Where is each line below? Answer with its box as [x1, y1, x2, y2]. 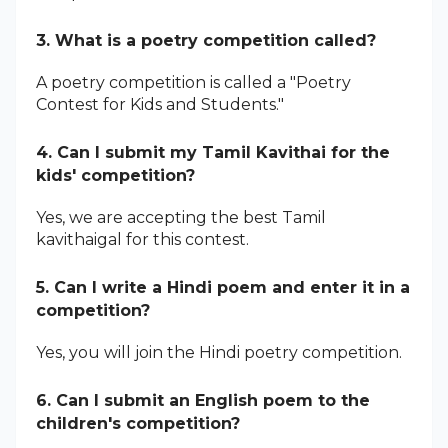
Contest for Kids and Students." [36, 94, 284, 114]
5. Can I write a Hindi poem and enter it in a [36, 277, 410, 297]
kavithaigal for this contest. [36, 229, 249, 249]
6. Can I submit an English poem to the [36, 390, 370, 410]
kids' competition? [36, 165, 195, 185]
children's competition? [36, 413, 240, 433]
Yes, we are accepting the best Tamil [36, 207, 326, 227]
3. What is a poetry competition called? [36, 30, 376, 50]
